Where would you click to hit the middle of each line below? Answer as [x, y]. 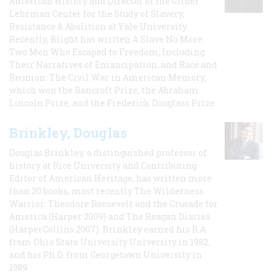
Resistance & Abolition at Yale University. [99, 26]
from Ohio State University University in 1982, [110, 242]
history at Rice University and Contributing [103, 165]
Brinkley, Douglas [68, 132]
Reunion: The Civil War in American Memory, [108, 77]
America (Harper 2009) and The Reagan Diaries [110, 216]
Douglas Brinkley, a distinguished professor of [108, 152]
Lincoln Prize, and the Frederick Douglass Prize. [113, 103]
